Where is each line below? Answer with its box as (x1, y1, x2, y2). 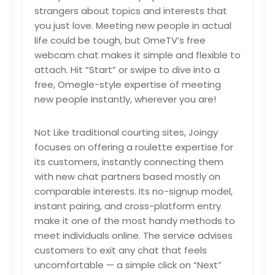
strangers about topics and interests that (34, 4, 227, 17)
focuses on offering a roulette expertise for (34, 141, 233, 153)
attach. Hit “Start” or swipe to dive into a (34, 63, 220, 76)
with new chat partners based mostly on (34, 170, 220, 183)
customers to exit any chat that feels (34, 244, 207, 257)
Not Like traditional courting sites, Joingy (34, 126, 218, 139)
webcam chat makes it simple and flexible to (34, 48, 241, 61)
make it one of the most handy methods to (34, 214, 235, 227)
